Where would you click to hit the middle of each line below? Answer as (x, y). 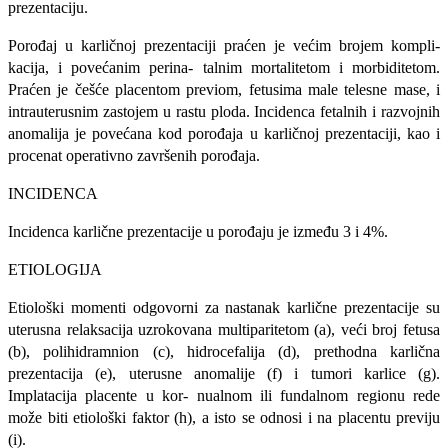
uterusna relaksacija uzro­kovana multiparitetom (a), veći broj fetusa (224, 330)
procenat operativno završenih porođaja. (134, 156)
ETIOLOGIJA (55, 270)
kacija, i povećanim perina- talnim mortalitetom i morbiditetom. (224, 68)
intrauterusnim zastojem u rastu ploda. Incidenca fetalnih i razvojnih (224, 112)
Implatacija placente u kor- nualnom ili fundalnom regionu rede (224, 396)
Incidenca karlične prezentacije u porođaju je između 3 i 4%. (198, 232)
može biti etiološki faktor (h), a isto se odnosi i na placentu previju (224, 418)
